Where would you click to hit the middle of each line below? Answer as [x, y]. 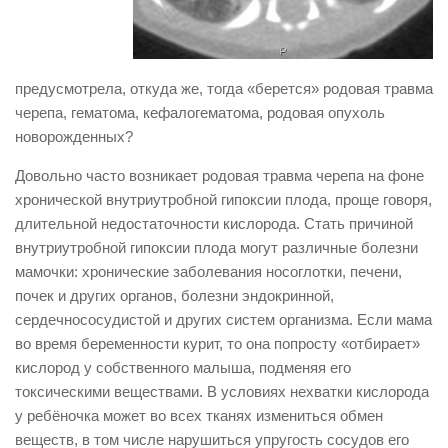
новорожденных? [74, 136]
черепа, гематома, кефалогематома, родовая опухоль [200, 112]
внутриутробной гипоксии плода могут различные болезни [216, 247]
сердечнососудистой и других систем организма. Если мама [223, 319]
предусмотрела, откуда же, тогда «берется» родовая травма [224, 88]
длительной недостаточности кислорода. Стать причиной [214, 223]
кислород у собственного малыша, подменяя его [183, 367]
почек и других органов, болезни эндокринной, [174, 295]
